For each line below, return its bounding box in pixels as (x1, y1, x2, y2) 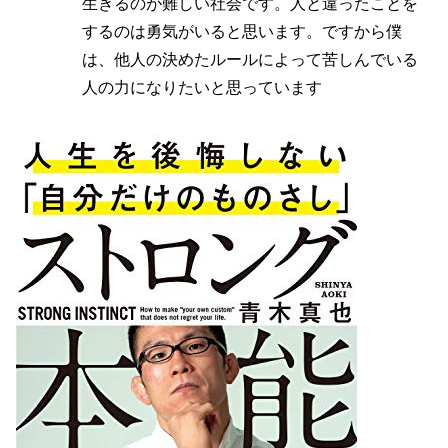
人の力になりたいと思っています (82, 78, 322, 96)
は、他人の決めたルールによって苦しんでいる (82, 50, 418, 68)
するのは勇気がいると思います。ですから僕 (82, 22, 402, 40)
